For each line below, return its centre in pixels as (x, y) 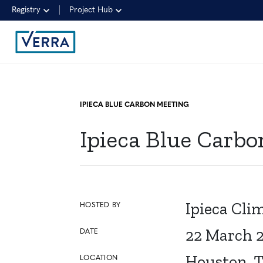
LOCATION (99, 258)
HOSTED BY (100, 205)
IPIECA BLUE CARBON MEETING (135, 105)
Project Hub (91, 10)
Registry (26, 10)
